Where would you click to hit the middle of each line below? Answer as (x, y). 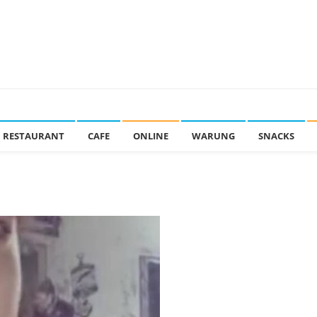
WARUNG (213, 136)
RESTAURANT (34, 136)
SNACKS (276, 136)
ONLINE (151, 136)
